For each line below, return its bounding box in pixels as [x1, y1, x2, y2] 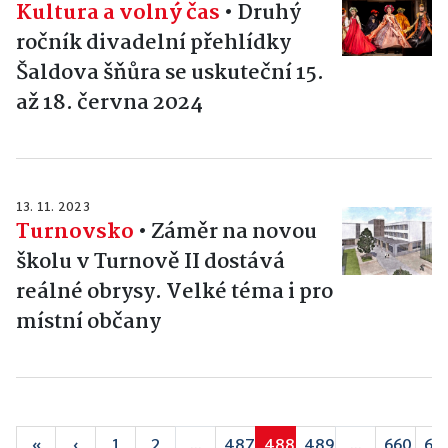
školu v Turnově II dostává [16, 245, 285, 280]
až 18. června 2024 [16, 86, 203, 121]
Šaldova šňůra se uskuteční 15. [16, 56, 324, 91]
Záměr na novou [151, 215, 317, 250]
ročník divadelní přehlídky [16, 26, 291, 61]
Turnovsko [16, 215, 134, 250]
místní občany [16, 305, 161, 340]
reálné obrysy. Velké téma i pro [16, 275, 333, 310]
